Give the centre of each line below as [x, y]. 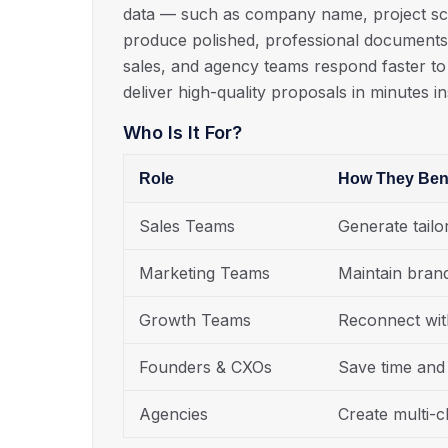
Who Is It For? [182, 133]
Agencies [173, 414]
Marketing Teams [204, 273]
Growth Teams [195, 320]
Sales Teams [187, 226]
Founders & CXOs [205, 367]
